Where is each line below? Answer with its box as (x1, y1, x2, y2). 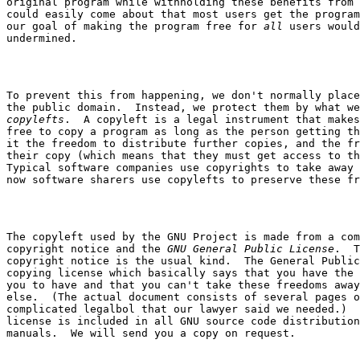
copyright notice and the (6, 242, 167, 255)
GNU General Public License (167, 242, 334, 255)
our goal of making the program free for (6, 19, 264, 32)
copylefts (6, 112, 64, 125)
